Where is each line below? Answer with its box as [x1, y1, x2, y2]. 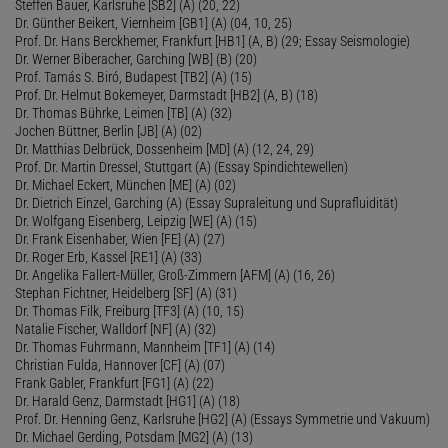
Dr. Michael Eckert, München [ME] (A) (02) [15, 176, 236, 193]
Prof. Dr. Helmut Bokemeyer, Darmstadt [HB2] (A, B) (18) [15, 86, 318, 103]
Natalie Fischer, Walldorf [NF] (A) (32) [15, 320, 216, 337]
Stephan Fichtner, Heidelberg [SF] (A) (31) [15, 284, 237, 301]
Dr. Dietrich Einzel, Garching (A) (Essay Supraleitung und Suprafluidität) [15, 194, 398, 211]
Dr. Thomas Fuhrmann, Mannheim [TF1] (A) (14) [15, 338, 275, 355]
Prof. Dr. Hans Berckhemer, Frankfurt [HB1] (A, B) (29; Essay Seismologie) [15, 32, 410, 49]
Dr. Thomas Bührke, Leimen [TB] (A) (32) [15, 104, 232, 121]
